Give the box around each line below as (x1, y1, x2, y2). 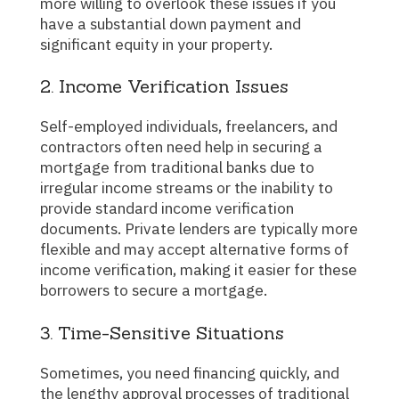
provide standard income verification (40, 198, 294, 219)
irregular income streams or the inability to (40, 177, 333, 199)
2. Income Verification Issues (40, 75, 289, 98)
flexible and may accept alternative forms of (40, 239, 349, 260)
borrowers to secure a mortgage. (40, 280, 267, 301)
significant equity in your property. (40, 33, 273, 54)
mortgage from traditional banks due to (40, 157, 314, 178)
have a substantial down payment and (40, 12, 301, 34)
